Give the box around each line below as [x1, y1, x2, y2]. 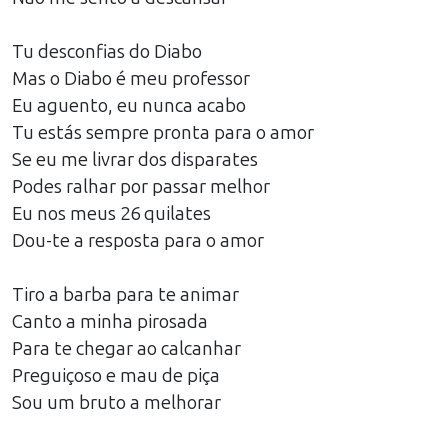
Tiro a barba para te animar [12, 284, 239, 306]
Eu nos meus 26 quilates [12, 203, 211, 225]
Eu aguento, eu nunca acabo [12, 95, 246, 117]
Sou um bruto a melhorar [12, 392, 221, 414]
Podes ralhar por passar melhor [12, 176, 270, 198]
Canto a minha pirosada [12, 311, 208, 333]
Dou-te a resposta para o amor [12, 230, 264, 252]
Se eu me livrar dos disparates [12, 149, 258, 171]
